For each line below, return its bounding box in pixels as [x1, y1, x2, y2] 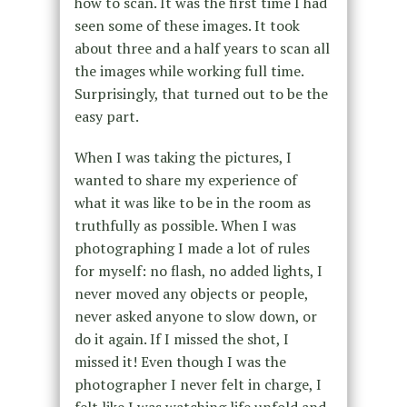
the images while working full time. [74, 60, 303, 81]
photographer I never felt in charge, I [74, 373, 322, 394]
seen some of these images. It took [74, 15, 300, 35]
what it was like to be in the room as [74, 192, 311, 213]
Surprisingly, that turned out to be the [74, 83, 328, 104]
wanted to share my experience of [74, 169, 297, 190]
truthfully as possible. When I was [74, 214, 296, 235]
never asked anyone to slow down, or [74, 305, 317, 326]
